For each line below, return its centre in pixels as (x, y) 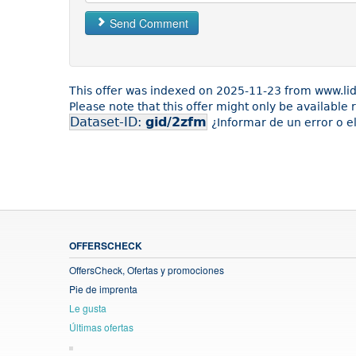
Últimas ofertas (101, 327)
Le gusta (88, 308)
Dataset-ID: (108, 122)
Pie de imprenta (103, 289)
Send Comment (147, 23)
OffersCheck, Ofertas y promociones (147, 270)
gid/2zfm (176, 122)
